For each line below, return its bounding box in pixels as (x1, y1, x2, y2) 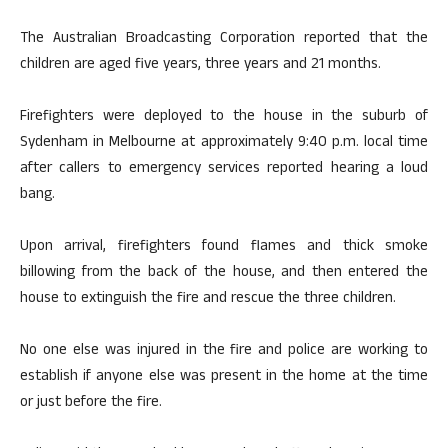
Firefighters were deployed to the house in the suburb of (20, 105, 428, 130)
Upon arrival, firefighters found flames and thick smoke (20, 235, 428, 260)
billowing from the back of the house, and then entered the (20, 261, 428, 286)
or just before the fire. (20, 391, 162, 416)
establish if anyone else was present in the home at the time (20, 365, 428, 390)
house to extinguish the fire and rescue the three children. (20, 287, 396, 312)
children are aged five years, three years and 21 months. (20, 53, 381, 78)
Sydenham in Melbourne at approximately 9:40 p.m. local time (20, 131, 428, 156)
